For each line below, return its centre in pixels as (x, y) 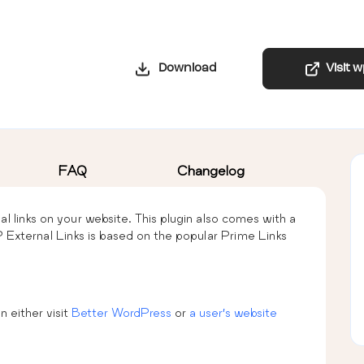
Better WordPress (121, 312)
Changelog (210, 170)
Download (183, 68)
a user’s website (233, 312)
